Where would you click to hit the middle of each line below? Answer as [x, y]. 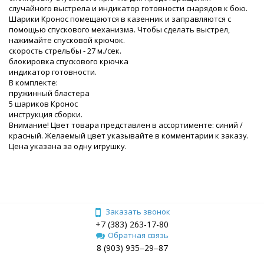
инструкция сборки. [46, 114]
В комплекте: [33, 82]
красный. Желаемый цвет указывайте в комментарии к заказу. [129, 135]
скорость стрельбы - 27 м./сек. [65, 50]
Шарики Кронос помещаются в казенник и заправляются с [120, 19]
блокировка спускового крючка [69, 61]
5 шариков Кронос [43, 103]
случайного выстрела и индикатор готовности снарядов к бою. [128, 8]
